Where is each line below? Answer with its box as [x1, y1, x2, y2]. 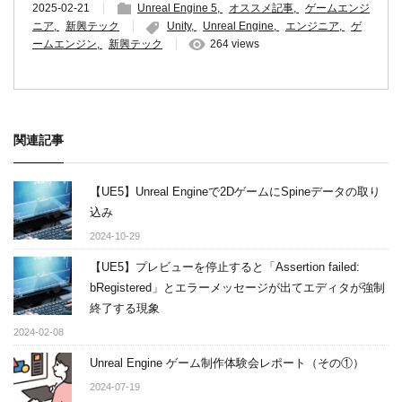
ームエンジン [32, 37, 97, 50]
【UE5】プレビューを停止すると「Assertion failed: [90, 259, 360, 274]
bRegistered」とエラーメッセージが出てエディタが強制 [90, 280, 385, 294]
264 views [210, 37, 259, 50]
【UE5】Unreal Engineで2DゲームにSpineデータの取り [90, 184, 380, 198]
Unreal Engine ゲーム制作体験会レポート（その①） [90, 355, 364, 370]
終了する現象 [90, 301, 160, 315]
